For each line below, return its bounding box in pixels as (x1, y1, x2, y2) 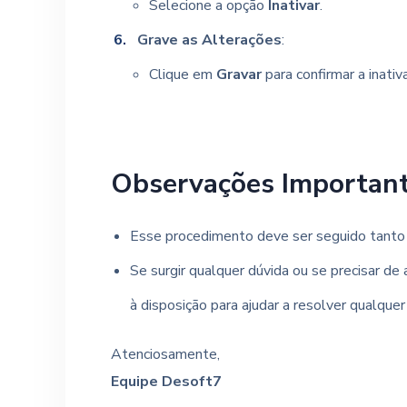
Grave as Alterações (136, 30, 282, 50)
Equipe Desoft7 (111, 372, 222, 392)
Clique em (148, 65, 216, 84)
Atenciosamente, (111, 344, 220, 364)
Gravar (215, 65, 262, 84)
